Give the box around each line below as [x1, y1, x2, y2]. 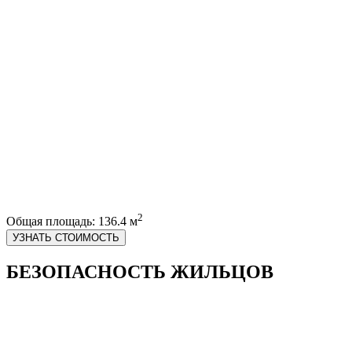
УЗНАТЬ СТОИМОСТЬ [13, 231, 119, 244]
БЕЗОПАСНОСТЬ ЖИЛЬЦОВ [6, 261, 273, 282]
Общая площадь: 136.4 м [6, 214, 137, 229]
